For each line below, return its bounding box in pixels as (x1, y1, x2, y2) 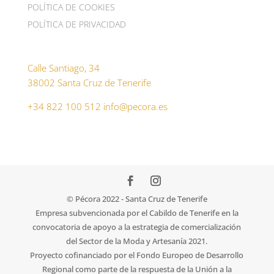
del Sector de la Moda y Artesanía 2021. (66, 235, 208, 247)
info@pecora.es (103, 100, 168, 113)
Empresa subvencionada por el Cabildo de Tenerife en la (35, 207, 239, 219)
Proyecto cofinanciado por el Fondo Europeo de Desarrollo (30, 250, 244, 261)
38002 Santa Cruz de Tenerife (27, 76, 151, 89)
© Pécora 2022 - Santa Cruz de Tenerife (66, 193, 207, 205)
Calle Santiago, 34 (27, 61, 100, 74)
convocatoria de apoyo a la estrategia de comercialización (32, 221, 242, 233)
